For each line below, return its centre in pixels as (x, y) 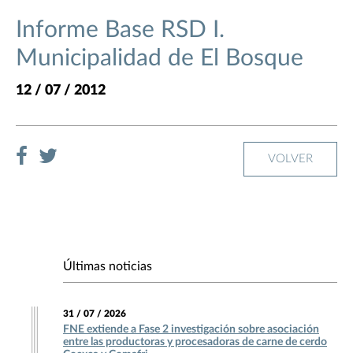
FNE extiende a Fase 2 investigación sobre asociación (191, 330)
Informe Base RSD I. (120, 30)
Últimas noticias (108, 267)
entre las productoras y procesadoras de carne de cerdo (195, 342)
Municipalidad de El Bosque (160, 59)
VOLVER (290, 159)
